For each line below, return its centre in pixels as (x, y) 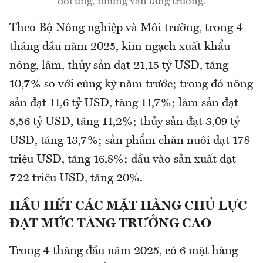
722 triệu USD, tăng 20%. (76, 178)
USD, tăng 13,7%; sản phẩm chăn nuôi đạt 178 (130, 141)
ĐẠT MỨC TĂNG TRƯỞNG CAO (110, 223)
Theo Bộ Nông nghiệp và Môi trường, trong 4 (126, 28)
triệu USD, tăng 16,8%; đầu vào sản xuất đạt (123, 159)
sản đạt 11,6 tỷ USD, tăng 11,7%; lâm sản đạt (124, 103)
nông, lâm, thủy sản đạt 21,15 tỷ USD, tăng (119, 65)
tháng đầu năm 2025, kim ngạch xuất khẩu (120, 47)
